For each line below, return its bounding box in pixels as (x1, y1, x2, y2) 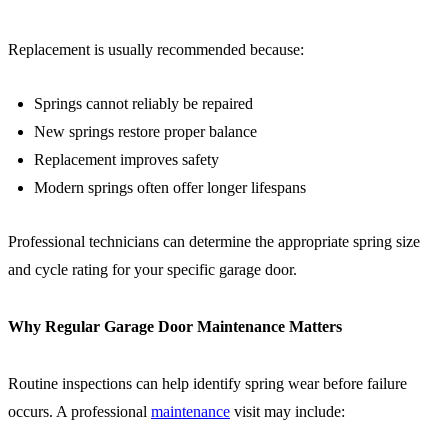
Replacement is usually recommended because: (8, 40, 304, 58)
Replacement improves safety (34, 150, 219, 168)
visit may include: (230, 403, 345, 421)
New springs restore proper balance (34, 122, 257, 140)
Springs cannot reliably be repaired (34, 94, 253, 112)
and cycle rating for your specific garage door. (8, 260, 297, 278)
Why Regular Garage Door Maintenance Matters (8, 317, 342, 335)
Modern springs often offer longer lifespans (34, 178, 306, 196)
